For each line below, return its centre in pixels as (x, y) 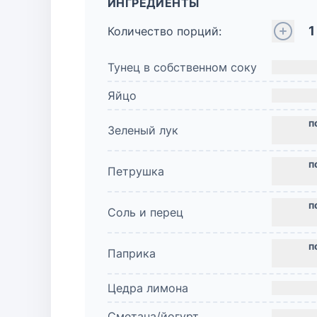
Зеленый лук (143, 130)
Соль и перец (145, 212)
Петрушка (136, 171)
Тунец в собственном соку (182, 67)
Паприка (132, 253)
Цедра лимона (148, 288)
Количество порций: (165, 31)
